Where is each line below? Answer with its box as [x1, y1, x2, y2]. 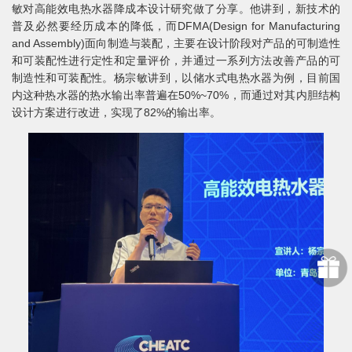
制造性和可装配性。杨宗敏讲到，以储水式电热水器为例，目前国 [12, 71, 340, 84]
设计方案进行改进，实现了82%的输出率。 [12, 105, 221, 119]
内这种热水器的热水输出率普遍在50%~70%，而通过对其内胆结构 [12, 88, 340, 101]
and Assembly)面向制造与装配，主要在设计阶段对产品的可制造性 [12, 36, 340, 49]
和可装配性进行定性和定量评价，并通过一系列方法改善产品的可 [12, 53, 340, 67]
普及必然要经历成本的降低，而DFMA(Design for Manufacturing [12, 19, 340, 32]
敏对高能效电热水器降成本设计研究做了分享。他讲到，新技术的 [12, 2, 340, 15]
